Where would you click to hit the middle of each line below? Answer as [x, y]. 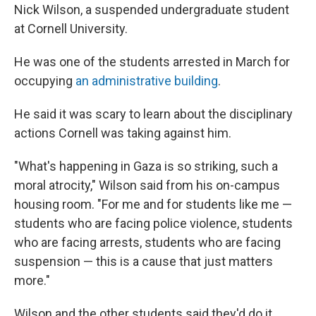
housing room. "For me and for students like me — [153, 204]
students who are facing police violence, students [153, 223]
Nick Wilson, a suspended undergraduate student [152, 10]
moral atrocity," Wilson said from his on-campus [147, 185]
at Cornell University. [71, 29]
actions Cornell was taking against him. [123, 133]
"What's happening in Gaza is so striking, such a [146, 166]
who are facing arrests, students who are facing [147, 242]
